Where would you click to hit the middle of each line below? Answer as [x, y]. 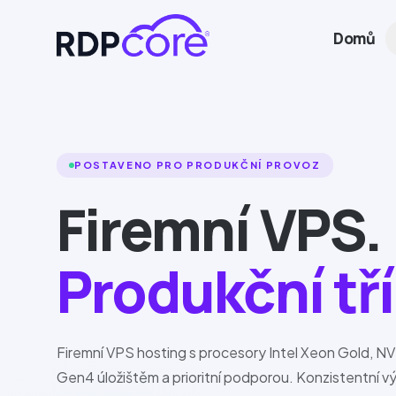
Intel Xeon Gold [319, 352]
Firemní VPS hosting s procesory [163, 352]
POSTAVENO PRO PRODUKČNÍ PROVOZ [198, 165]
